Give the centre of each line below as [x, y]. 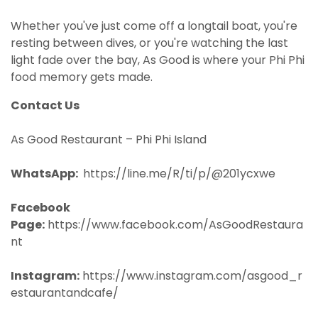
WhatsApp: [45, 174]
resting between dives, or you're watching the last [149, 43]
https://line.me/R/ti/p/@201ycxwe [179, 174]
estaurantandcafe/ [65, 293]
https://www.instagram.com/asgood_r [192, 276]
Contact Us [45, 106]
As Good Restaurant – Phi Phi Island [109, 140]
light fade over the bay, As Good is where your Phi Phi [158, 60]
